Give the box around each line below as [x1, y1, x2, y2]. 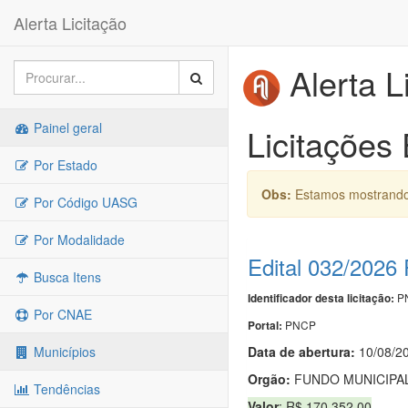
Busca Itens [30, 268, 101, 286]
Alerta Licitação [14, 11, 127, 35]
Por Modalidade [30, 230, 125, 249]
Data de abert [248, 342, 331, 361]
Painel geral [30, 118, 102, 137]
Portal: [248, 317, 285, 333]
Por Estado [30, 156, 97, 174]
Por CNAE [30, 305, 92, 323]
